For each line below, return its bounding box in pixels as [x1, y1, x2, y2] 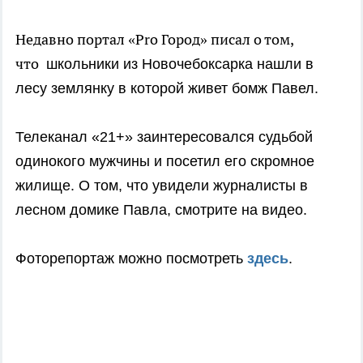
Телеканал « [15, 129, 100, 146]
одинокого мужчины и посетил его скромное [15, 153, 314, 170]
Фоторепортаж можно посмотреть [15, 250, 247, 267]
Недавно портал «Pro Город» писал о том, [15, 30, 293, 49]
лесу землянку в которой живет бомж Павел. [15, 80, 318, 97]
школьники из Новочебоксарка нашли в [42, 56, 314, 73]
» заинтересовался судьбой [125, 129, 313, 146]
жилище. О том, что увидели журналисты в [15, 177, 308, 194]
